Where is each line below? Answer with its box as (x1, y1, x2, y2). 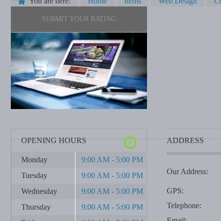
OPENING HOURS (21, 136, 86, 145)
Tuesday (21, 171, 47, 180)
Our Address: (166, 167, 208, 176)
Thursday (21, 203, 51, 212)
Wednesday (21, 187, 57, 196)
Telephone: (166, 201, 201, 210)
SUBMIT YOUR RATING (41, 15, 116, 23)
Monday (21, 155, 47, 164)
